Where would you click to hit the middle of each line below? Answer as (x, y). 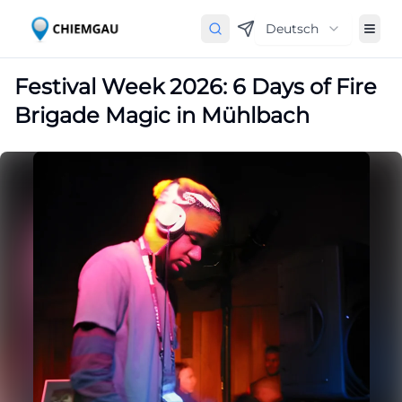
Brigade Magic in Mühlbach (162, 115)
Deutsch (292, 29)
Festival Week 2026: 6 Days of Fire (196, 87)
